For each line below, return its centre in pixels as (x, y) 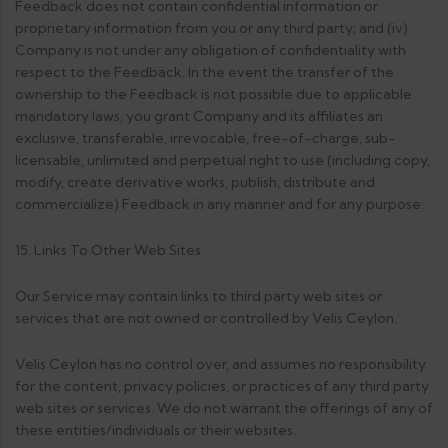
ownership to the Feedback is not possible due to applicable (213, 94)
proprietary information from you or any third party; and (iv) (211, 28)
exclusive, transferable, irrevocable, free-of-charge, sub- (205, 138)
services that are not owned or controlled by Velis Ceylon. (206, 318)
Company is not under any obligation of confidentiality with (210, 50)
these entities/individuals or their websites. (155, 430)
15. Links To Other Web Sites (108, 250)
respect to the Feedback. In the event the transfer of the (204, 72)
